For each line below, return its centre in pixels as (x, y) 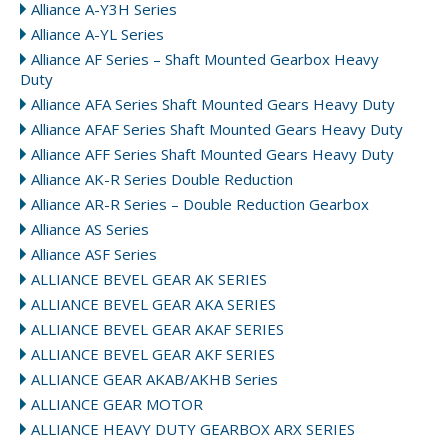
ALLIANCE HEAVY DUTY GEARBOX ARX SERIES (193, 429)
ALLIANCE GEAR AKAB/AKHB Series (154, 379)
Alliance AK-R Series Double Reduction (162, 179)
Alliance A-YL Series (97, 34)
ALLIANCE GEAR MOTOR (117, 404)
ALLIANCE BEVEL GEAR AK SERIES (149, 279)
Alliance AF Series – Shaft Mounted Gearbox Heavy (205, 59)
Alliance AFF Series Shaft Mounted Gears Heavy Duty (212, 154)
